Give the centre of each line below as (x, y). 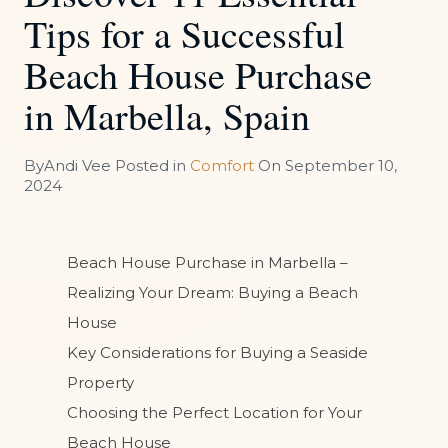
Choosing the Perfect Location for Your (214, 413)
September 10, (341, 166)
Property (100, 383)
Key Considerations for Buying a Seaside (217, 353)
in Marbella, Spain (167, 116)
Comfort (222, 166)
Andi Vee (77, 166)
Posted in (150, 166)
